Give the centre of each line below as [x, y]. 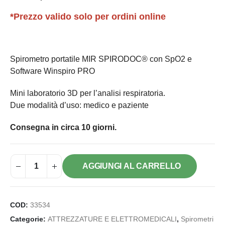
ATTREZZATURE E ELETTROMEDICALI [112, 219]
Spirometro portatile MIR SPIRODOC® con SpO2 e [101, 59]
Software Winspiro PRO [52, 71]
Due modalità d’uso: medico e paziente [79, 105]
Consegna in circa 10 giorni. [63, 128]
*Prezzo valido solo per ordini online [88, 17]
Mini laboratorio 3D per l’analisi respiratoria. [88, 93]
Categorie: [29, 219]
